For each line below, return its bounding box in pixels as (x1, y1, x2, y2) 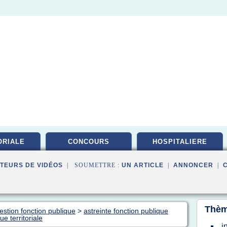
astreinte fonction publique (84, 207, 168, 215)
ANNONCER (173, 162, 213, 169)
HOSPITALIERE (153, 138, 207, 145)
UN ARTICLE (122, 162, 164, 169)
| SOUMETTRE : (63, 162, 122, 169)
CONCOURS (68, 138, 109, 145)
